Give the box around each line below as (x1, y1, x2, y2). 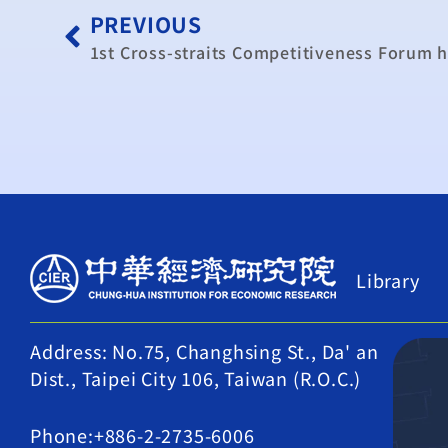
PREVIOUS (89, 9, 202, 40)
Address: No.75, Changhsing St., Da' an (30, 338, 379, 365)
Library (356, 267, 420, 294)
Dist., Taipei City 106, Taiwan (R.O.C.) (30, 365, 362, 392)
